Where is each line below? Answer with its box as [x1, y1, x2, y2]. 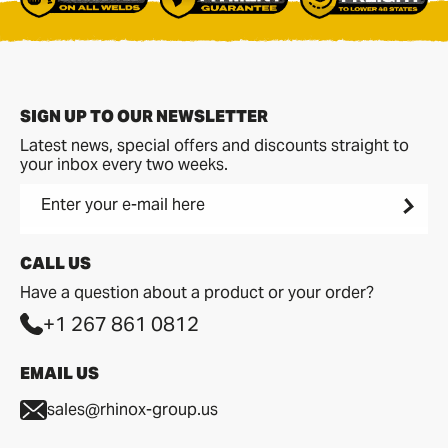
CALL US [20, 252, 91, 274]
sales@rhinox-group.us [47, 399, 219, 421]
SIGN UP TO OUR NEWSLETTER [20, 105, 268, 127]
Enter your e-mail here [41, 193, 205, 215]
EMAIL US [20, 362, 99, 384]
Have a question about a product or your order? [20, 281, 374, 303]
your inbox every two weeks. [20, 153, 228, 175]
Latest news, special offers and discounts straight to [20, 134, 409, 156]
